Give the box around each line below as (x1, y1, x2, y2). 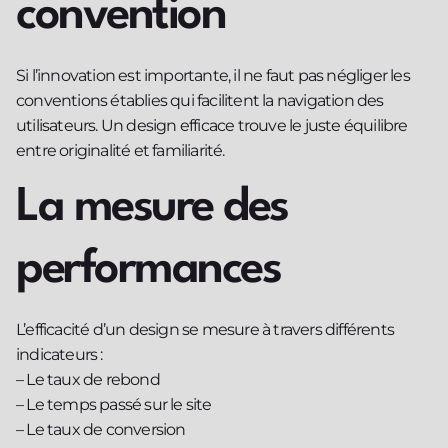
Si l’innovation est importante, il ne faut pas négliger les (16, 65, 410, 85)
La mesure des (16, 185, 288, 232)
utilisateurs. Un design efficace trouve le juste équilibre (16, 115, 408, 135)
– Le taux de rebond (16, 370, 160, 390)
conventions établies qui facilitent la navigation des (16, 90, 384, 110)
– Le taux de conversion (16, 420, 186, 440)
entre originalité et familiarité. (16, 140, 225, 160)
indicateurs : (16, 345, 103, 365)
